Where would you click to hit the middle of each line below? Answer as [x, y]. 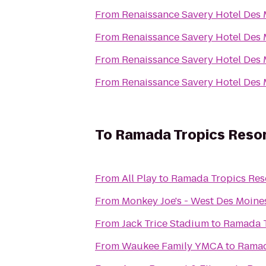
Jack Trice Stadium [165, 224]
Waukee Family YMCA [172, 246]
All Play [139, 178]
